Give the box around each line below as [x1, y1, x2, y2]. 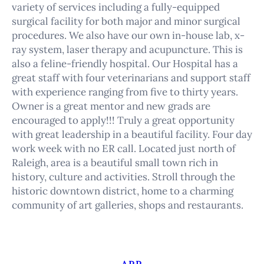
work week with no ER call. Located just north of [12, 142, 236, 156]
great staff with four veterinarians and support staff [12, 71, 250, 85]
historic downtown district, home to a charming [12, 184, 233, 198]
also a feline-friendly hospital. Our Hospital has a [12, 57, 238, 71]
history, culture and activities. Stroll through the [12, 170, 235, 184]
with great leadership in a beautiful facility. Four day [12, 128, 252, 141]
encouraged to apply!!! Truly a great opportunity [12, 114, 235, 127]
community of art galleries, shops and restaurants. [12, 199, 243, 212]
